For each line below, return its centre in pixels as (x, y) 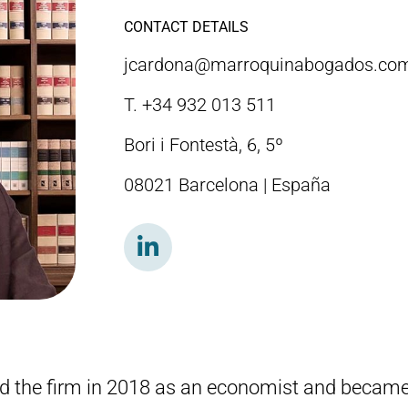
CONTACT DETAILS (186, 27)
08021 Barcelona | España (227, 185)
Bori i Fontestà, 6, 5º (203, 145)
